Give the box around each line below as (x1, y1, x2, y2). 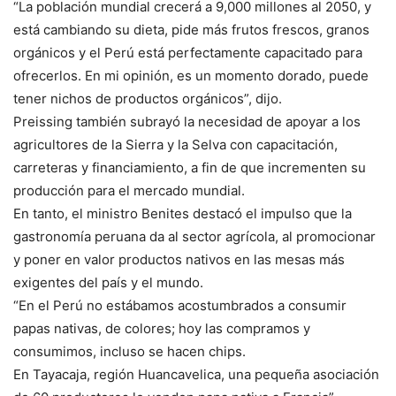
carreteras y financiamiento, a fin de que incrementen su (13, 159, 366, 177)
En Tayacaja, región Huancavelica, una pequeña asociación (13, 366, 379, 384)
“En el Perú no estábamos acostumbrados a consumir (13, 297, 346, 315)
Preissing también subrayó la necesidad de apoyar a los (13, 113, 361, 131)
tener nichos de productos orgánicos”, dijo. (13, 90, 282, 108)
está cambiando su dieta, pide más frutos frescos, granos (13, 21, 369, 39)
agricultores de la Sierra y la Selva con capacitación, (13, 136, 338, 154)
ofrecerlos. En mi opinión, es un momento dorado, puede (13, 67, 369, 85)
